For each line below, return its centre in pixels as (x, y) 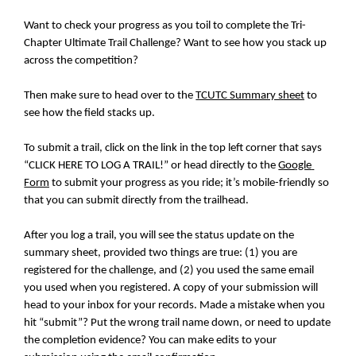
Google (295, 166)
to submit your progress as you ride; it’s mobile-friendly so (190, 184)
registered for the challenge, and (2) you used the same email (169, 271)
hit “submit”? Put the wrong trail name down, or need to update (178, 323)
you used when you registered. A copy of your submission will (171, 288)
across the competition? (81, 61)
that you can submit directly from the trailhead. (137, 201)
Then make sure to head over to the (110, 96)
